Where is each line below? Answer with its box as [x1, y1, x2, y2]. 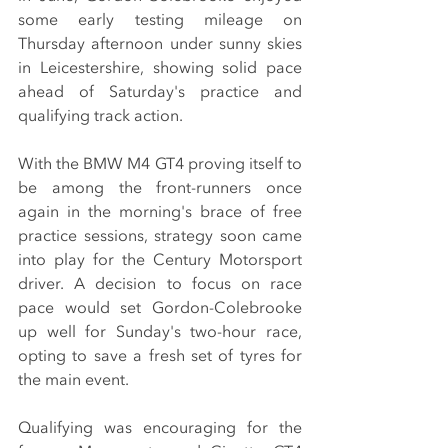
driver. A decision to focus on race [18, 273, 302, 296]
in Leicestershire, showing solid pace [18, 57, 302, 80]
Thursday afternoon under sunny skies [18, 33, 302, 56]
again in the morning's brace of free [18, 201, 302, 224]
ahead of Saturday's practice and [18, 81, 302, 104]
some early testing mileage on [18, 9, 302, 32]
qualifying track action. [18, 105, 183, 128]
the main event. [18, 369, 129, 392]
